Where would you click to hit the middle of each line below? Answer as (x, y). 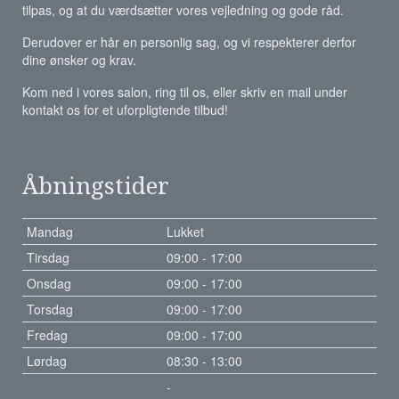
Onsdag (49, 283)
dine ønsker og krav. (79, 59)
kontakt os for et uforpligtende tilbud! (125, 109)
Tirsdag (48, 257)
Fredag (47, 334)
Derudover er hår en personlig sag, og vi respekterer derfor (189, 41)
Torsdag (49, 309)
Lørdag (46, 360)
